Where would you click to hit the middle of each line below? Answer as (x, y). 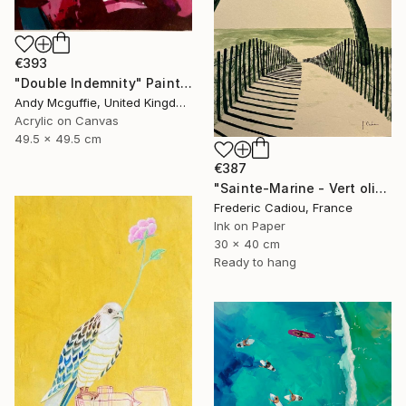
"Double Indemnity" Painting (186, 83)
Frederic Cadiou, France (283, 208)
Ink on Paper (250, 226)
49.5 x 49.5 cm (58, 139)
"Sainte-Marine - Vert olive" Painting (382, 188)
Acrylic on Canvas (67, 121)
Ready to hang (255, 262)
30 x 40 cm (247, 244)
